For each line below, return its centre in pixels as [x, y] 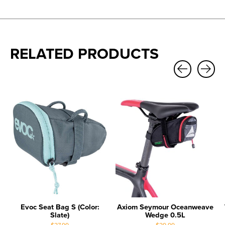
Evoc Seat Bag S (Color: [60, 207]
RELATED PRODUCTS [84, 54]
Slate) [60, 215]
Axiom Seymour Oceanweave [165, 207]
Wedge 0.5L [165, 215]
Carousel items [36, 84]
